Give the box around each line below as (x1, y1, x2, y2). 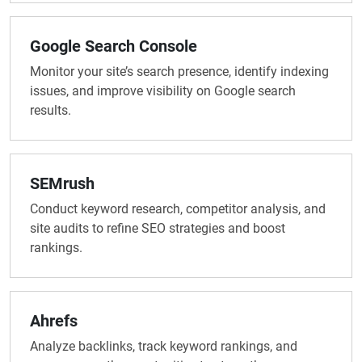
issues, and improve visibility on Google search (30, 83, 296, 99)
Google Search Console (30, 36, 197, 57)
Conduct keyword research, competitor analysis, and (30, 201, 326, 217)
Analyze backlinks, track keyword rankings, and (30, 339, 297, 355)
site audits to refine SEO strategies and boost (30, 221, 285, 237)
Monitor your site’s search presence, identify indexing (30, 64, 329, 80)
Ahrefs (30, 311, 78, 331)
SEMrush (30, 174, 95, 194)
